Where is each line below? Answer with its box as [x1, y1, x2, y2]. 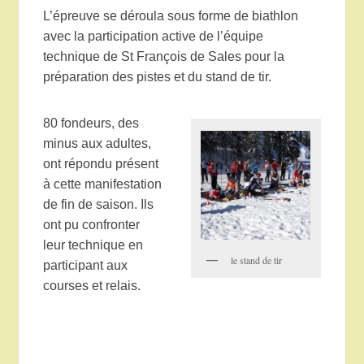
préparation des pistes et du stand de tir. [43, 70, 272, 84]
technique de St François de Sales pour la [43, 50, 285, 64]
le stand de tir [230, 253, 282, 267]
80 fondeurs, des [43, 116, 140, 131]
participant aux [43, 258, 128, 273]
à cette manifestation [43, 177, 162, 192]
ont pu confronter [43, 218, 141, 232]
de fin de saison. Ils [43, 197, 154, 212]
